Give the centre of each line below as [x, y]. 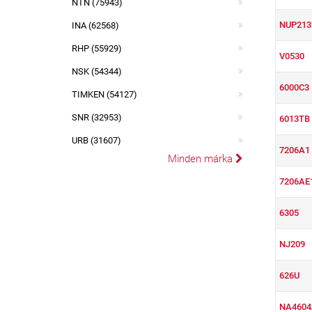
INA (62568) [95, 25]
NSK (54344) [97, 71]
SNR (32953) [97, 117]
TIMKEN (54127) [104, 94]
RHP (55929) [97, 48]
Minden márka [201, 159]
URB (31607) [96, 140]
